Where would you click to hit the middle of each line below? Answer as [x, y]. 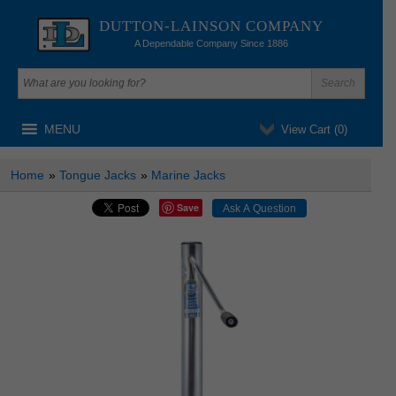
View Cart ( [309, 129]
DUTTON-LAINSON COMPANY [211, 26]
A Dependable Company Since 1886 [211, 43]
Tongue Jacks [98, 175]
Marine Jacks [188, 175]
